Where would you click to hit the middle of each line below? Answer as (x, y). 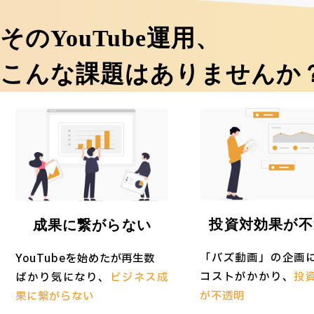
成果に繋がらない (92, 225)
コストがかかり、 (247, 277)
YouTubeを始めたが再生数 (86, 259)
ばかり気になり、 (63, 278)
